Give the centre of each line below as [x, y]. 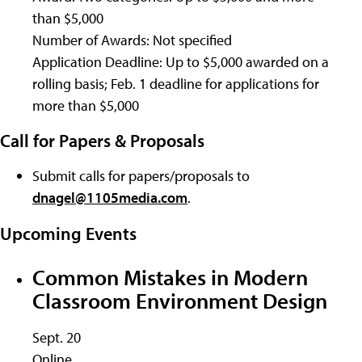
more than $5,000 [86, 105]
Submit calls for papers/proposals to [141, 176]
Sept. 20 [57, 338]
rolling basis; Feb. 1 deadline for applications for [176, 83]
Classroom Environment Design [180, 301]
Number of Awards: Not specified [132, 40]
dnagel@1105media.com [110, 198]
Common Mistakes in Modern [170, 277]
